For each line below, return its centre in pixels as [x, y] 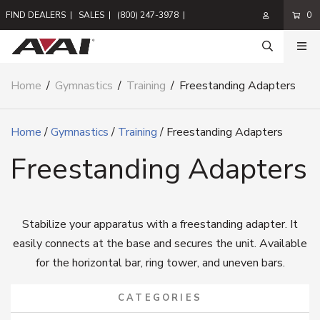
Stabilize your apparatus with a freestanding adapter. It [160, 224]
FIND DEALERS [36, 15]
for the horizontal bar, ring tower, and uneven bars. [160, 263]
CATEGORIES [160, 298]
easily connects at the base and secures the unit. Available [160, 244]
